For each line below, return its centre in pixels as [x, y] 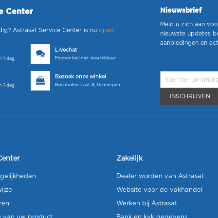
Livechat [66, 50]
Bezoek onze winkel [81, 77]
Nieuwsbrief [181, 10]
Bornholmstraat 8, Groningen [88, 85]
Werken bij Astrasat [147, 203]
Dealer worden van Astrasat [160, 176]
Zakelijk [129, 158]
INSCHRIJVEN [190, 96]
